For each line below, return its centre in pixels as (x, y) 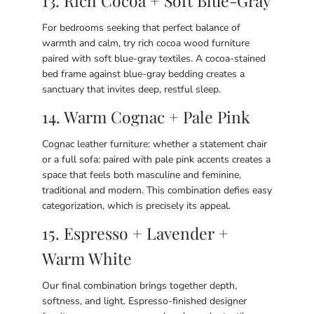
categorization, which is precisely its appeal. (136, 206)
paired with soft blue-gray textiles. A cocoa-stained (154, 59)
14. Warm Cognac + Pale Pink (146, 117)
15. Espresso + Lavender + (135, 233)
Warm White (87, 258)
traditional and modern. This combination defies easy (157, 190)
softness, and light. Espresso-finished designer (144, 301)
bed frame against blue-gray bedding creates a (143, 74)
